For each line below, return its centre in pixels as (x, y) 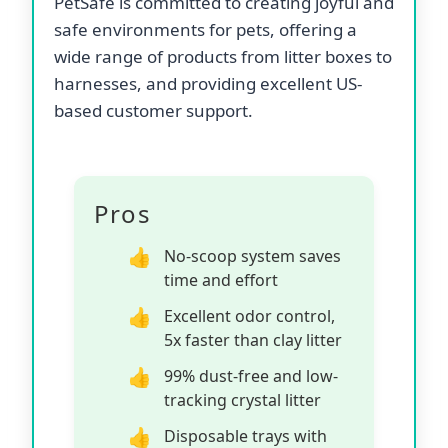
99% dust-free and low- (251, 375)
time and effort (221, 279)
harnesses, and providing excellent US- (208, 83)
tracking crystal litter (242, 399)
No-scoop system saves (252, 255)
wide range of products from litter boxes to (223, 56)
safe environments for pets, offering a (205, 29)
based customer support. (153, 110)
